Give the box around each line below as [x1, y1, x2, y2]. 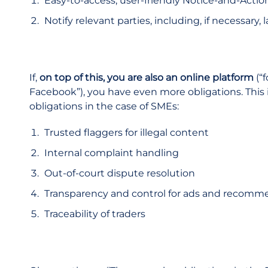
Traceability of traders [44, 208, 145, 220]
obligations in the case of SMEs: [29, 100, 179, 112]
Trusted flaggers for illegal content [44, 127, 209, 138]
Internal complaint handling [44, 147, 179, 159]
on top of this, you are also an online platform [39, 72, 256, 83]
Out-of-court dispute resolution [44, 167, 195, 179]
